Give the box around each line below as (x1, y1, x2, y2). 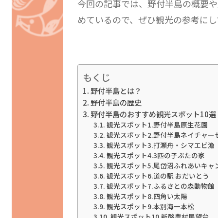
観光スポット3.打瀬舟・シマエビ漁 (107, 140, 215, 150)
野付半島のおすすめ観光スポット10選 (90, 109, 216, 120)
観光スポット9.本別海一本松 (107, 201, 195, 212)
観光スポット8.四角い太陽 (107, 191, 188, 201)
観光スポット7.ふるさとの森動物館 (107, 181, 215, 191)
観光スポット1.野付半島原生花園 (107, 120, 208, 130)
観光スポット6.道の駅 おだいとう (107, 171, 210, 181)
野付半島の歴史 (90, 97, 142, 108)
